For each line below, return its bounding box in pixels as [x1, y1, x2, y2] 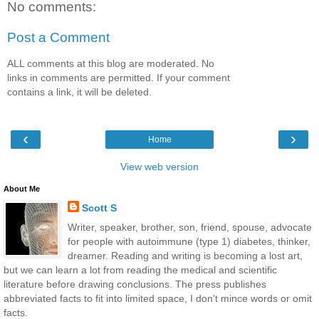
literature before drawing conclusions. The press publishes [4, 278, 266, 291]
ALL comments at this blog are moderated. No [7, 57, 214, 69]
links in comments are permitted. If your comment [7, 71, 230, 83]
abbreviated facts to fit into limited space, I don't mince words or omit [4, 293, 312, 305]
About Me [4, 184, 40, 194]
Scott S [81, 202, 117, 214]
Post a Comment [7, 30, 110, 46]
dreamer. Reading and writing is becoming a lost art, [67, 250, 303, 262]
